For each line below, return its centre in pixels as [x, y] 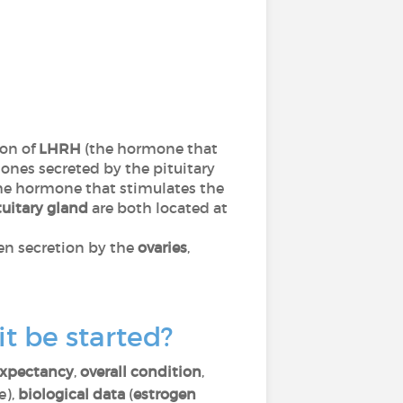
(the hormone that [149, 148]
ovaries [162, 247]
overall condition [141, 372]
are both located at [158, 208]
